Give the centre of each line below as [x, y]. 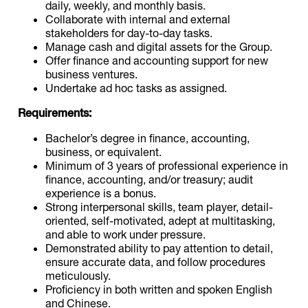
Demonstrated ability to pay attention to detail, [159, 248]
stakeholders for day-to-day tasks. [129, 33]
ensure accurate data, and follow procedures [156, 262]
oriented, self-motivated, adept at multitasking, [161, 220]
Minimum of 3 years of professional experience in [167, 165]
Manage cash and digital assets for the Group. [159, 46]
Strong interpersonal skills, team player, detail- [159, 207]
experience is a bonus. [101, 193]
